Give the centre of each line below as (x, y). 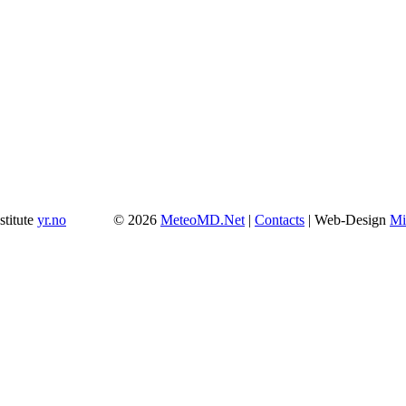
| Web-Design (347, 219)
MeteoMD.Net (203, 219)
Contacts (280, 219)
